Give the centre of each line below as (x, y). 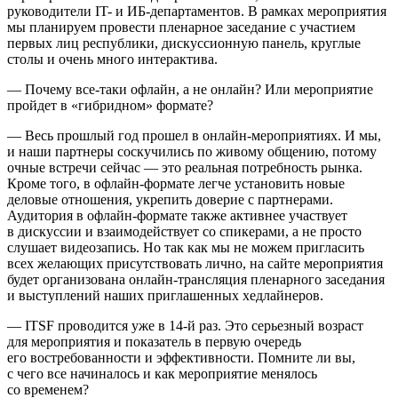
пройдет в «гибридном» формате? (110, 105)
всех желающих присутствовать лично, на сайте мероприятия (195, 263)
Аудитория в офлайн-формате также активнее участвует (177, 215)
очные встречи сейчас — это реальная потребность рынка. (185, 167)
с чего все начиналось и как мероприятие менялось (162, 373)
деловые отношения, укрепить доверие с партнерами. (170, 199)
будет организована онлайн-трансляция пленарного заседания (196, 279)
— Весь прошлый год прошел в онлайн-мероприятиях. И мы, (194, 135)
